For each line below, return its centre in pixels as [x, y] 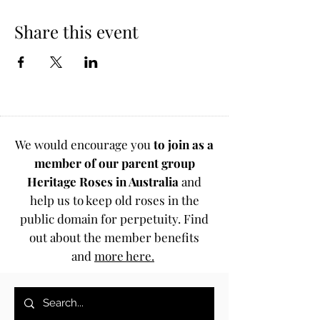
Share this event [76, 31]
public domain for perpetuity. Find [114, 219]
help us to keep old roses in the [114, 200]
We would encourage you [83, 144]
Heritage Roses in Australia [104, 181]
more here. [124, 256]
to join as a [182, 144]
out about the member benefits [114, 237]
